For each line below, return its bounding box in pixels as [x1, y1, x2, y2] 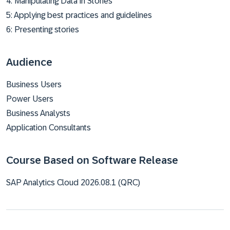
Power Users [6, 94, 53, 103]
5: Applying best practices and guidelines [6, 11, 152, 20]
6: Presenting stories [6, 25, 79, 34]
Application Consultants [6, 123, 91, 132]
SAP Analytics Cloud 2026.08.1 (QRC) [6, 178, 140, 187]
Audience [6, 56, 52, 68]
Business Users [6, 80, 62, 89]
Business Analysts [6, 109, 70, 118]
